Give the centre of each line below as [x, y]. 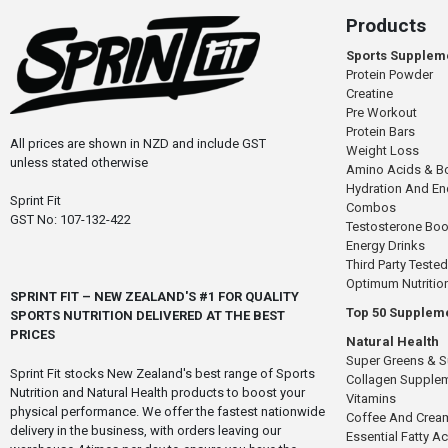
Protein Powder [389, 74]
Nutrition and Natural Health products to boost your [157, 393]
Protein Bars [380, 131]
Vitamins [370, 398]
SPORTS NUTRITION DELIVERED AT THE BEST [147, 316]
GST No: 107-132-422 [70, 220]
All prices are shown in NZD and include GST [137, 144]
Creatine [369, 93]
